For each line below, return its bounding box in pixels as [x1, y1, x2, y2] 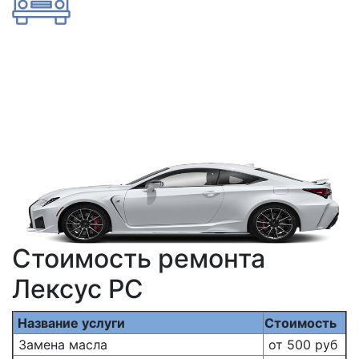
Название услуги [14, 314, 125, 331]
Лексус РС [12, 272, 143, 305]
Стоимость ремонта [12, 242, 265, 274]
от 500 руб [264, 336, 337, 353]
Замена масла [14, 336, 107, 353]
